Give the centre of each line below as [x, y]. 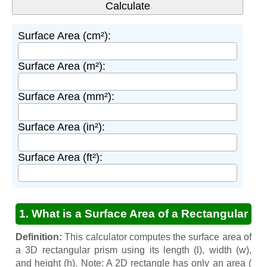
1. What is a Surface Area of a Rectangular [133, 213]
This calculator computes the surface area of [157, 237]
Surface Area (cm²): [64, 35]
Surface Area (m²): [62, 66]
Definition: [39, 237]
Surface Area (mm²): [66, 96]
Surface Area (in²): [61, 127]
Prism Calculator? [133, 235]
